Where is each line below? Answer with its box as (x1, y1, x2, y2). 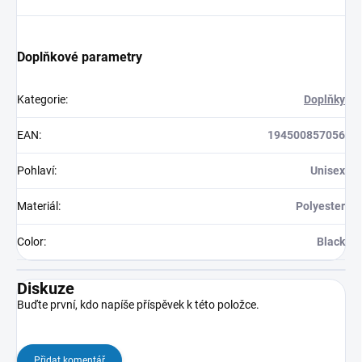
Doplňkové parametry (17, 49, 142, 65)
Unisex (310, 164, 345, 178)
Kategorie (17, 93, 65, 107)
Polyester (296, 200, 345, 213)
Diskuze (17, 279, 74, 299)
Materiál (17, 200, 58, 213)
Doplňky (304, 93, 345, 107)
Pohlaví (17, 164, 54, 178)
